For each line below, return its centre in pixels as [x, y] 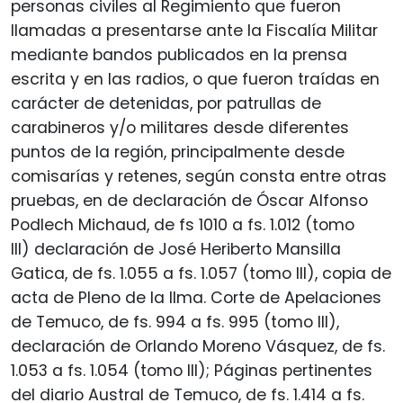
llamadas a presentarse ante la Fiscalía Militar [194, 30]
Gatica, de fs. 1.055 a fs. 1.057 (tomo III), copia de [201, 273]
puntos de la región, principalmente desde [178, 152]
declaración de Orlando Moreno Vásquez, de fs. [198, 346]
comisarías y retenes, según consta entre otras [199, 176]
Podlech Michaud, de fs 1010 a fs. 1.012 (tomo [183, 224]
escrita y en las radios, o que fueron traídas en [195, 79]
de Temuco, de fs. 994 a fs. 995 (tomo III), [175, 322]
